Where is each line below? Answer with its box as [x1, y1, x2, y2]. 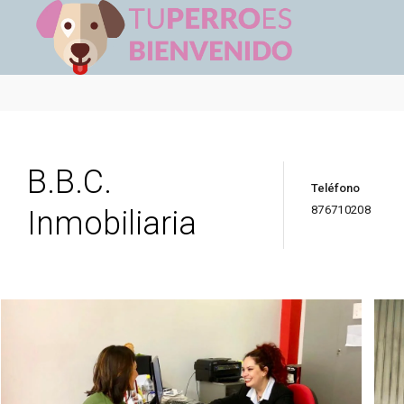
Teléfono [311, 181, 360, 195]
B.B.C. [27, 163, 112, 201]
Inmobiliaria [27, 205, 197, 243]
